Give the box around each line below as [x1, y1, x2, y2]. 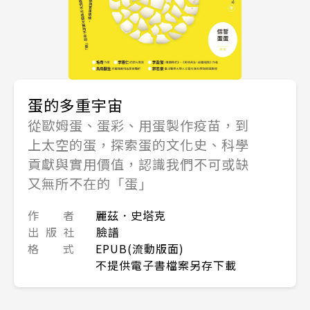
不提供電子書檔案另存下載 [95, 257, 237, 274]
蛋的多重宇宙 [28, 93, 123, 116]
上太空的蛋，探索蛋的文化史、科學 [28, 135, 249, 155]
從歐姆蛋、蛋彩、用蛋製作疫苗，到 [28, 116, 249, 136]
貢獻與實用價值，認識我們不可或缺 [28, 154, 249, 174]
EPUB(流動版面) [95, 240, 184, 257]
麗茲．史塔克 [95, 207, 166, 224]
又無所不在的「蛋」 [28, 174, 152, 194]
